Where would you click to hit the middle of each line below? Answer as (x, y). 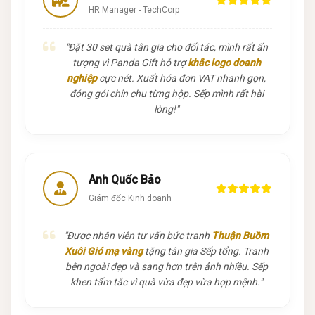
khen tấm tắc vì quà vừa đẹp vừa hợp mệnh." (166, 282)
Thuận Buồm (240, 235)
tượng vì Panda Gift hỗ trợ (130, 62)
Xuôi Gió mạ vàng (103, 251)
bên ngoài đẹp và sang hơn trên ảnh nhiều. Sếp (166, 266)
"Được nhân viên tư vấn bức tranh (138, 235)
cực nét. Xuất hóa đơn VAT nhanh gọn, (181, 78)
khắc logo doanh (224, 62)
